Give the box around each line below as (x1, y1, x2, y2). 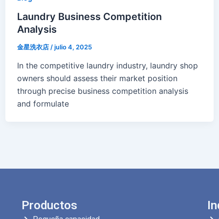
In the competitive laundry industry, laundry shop (17, 60, 198, 70)
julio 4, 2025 (54, 43, 92, 51)
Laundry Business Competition (17, 11, 162, 23)
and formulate (17, 98, 69, 109)
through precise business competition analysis (17, 86, 188, 96)
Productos (22, 198, 77, 212)
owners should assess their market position (17, 73, 177, 83)
